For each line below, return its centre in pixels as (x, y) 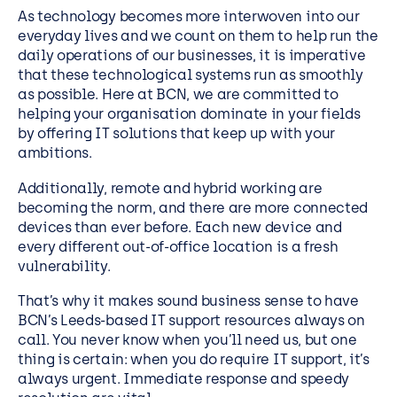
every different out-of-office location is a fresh (178, 246)
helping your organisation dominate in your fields (189, 114)
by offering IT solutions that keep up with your (176, 134)
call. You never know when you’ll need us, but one (187, 340)
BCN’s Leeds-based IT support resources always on (191, 321)
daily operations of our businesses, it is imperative (192, 56)
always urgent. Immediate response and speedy (183, 379)
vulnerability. (64, 266)
